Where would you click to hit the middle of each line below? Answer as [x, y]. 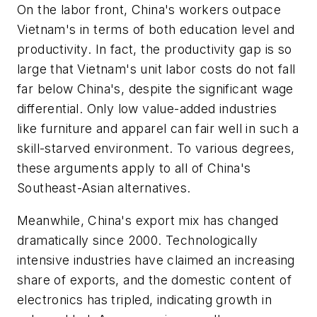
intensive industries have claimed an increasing [156, 260]
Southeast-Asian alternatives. [104, 188]
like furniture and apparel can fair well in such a [158, 129]
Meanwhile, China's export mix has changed [148, 220]
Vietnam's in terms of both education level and [156, 30]
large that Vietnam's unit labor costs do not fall [156, 69]
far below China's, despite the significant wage [155, 89]
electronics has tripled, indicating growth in [144, 299]
